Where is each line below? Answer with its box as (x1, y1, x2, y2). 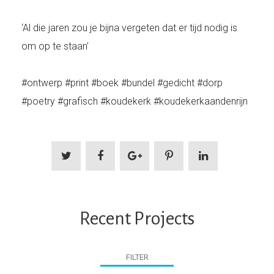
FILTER (125, 252, 149, 262)
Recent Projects (80, 209, 194, 229)
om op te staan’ (21, 40, 89, 53)
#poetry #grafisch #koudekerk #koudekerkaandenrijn (21, 95, 248, 108)
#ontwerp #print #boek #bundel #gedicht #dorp (21, 77, 223, 89)
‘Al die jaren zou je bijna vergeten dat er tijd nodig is (21, 22, 237, 34)
